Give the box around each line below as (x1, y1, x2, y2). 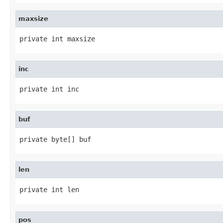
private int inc (19, 85, 79, 93)
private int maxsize (19, 34, 95, 43)
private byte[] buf (19, 135, 91, 143)
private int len (19, 185, 79, 194)
